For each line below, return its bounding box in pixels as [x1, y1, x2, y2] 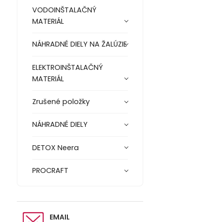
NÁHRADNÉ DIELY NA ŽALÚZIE [32, 39, 127, 50]
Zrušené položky [32, 97, 90, 107]
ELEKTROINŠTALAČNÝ [32, 62, 103, 72]
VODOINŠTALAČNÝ [32, 5, 97, 15]
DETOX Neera [32, 142, 79, 153]
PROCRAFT [32, 166, 68, 176]
